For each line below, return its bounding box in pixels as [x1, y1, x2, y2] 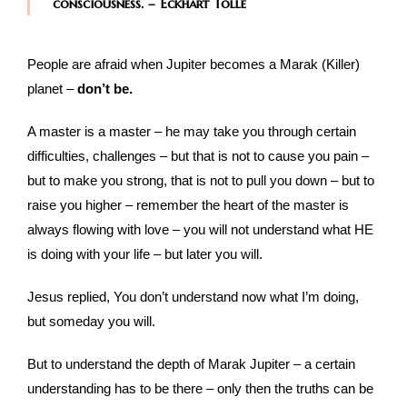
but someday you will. [27, 313, 155, 330]
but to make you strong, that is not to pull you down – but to [27, 173, 374, 189]
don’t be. [77, 81, 133, 97]
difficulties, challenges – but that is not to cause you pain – [27, 148, 369, 164]
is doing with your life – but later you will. [27, 246, 263, 263]
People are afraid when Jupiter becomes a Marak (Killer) [27, 56, 360, 73]
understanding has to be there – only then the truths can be [27, 381, 373, 397]
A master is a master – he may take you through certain [27, 124, 356, 140]
